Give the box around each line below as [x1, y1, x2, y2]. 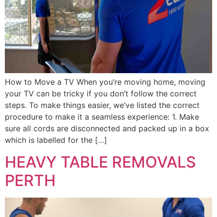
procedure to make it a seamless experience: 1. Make [5, 112, 199, 122]
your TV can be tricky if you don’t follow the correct [5, 89, 197, 99]
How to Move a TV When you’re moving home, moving [5, 77, 205, 87]
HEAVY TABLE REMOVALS [5, 152, 196, 171]
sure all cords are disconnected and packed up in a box [5, 124, 209, 134]
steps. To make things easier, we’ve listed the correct [5, 100, 200, 110]
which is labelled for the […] [5, 135, 107, 145]
